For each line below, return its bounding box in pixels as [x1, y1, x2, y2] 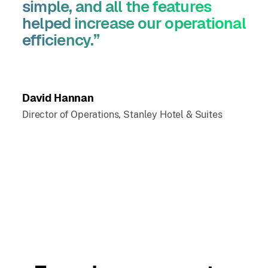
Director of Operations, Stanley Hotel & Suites [22, 109, 223, 120]
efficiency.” [22, 30, 100, 50]
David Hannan [22, 91, 94, 105]
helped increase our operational [22, 13, 246, 33]
